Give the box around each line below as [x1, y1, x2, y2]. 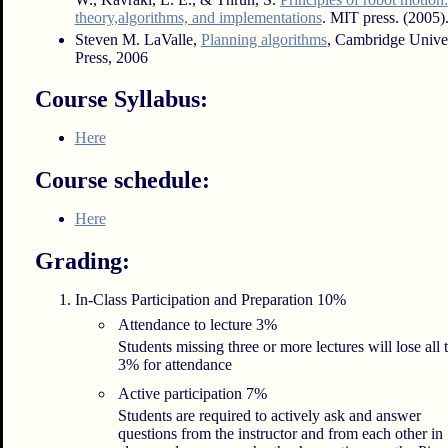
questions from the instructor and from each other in [118, 424, 444, 442]
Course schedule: [34, 167, 210, 194]
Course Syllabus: [34, 86, 208, 113]
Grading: [34, 247, 130, 274]
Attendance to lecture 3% [118, 316, 278, 334]
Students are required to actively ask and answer [118, 406, 422, 424]
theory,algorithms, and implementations [74, 9, 322, 27]
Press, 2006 [74, 48, 148, 66]
